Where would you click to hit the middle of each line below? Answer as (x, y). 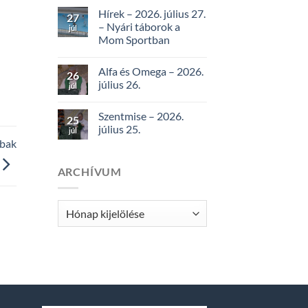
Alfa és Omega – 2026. (151, 71)
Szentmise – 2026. (141, 115)
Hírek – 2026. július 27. (152, 13)
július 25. (119, 129)
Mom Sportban (134, 39)
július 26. (119, 84)
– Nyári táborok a (139, 26)
